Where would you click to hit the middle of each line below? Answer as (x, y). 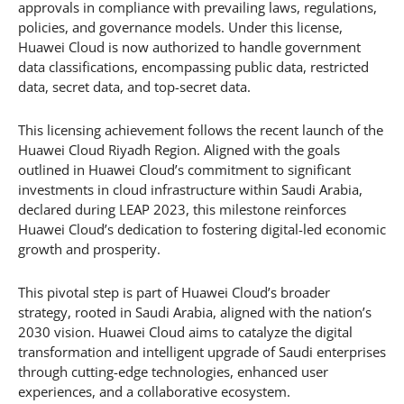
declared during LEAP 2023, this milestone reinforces (182, 210)
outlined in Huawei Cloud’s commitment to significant (184, 170)
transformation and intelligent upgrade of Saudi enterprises (202, 352)
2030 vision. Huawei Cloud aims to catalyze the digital (185, 332)
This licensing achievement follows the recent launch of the (201, 130)
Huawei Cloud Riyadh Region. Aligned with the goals (179, 150)
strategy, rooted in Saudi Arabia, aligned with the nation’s (195, 312)
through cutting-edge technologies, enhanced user (173, 372)
